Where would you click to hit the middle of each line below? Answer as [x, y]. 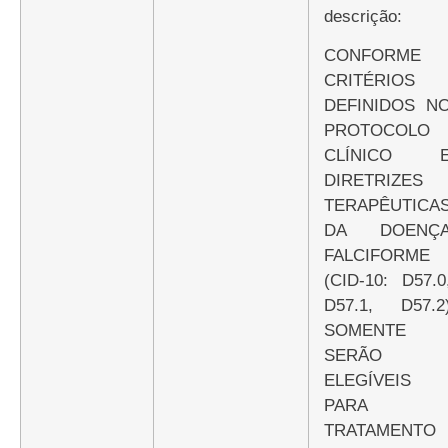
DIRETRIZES [373, 180]
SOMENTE [365, 330]
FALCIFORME [377, 255]
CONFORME [330, 55]
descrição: [363, 15]
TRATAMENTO [380, 430]
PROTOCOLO [377, 130]
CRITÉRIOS [369, 80]
